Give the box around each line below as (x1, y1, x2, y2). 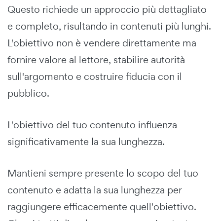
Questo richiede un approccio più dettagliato (7, 2, 207, 16)
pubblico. (7, 86, 49, 100)
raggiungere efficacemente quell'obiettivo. (7, 200, 196, 213)
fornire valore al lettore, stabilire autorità (7, 53, 185, 66)
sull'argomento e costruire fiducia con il (7, 70, 182, 83)
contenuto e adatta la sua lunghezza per (7, 183, 182, 196)
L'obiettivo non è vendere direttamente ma (7, 36, 196, 49)
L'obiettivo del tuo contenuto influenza (7, 118, 177, 131)
